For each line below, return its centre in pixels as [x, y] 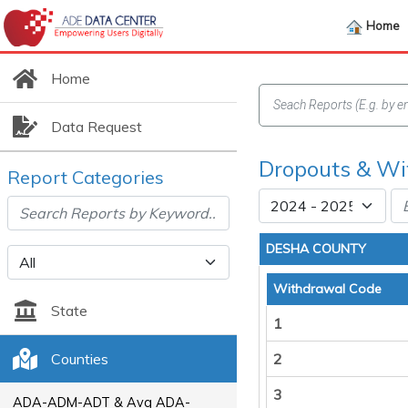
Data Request [96, 127]
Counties [79, 359]
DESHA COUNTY [316, 249]
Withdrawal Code [327, 289]
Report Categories [86, 177]
